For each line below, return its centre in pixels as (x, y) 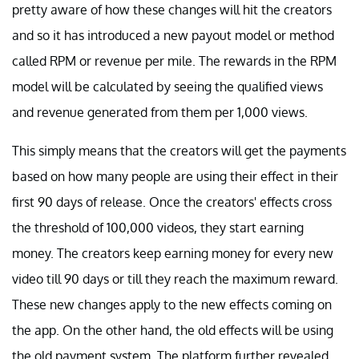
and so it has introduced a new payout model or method (173, 35)
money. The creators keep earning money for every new (173, 253)
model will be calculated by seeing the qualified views (167, 86)
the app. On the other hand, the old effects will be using (173, 330)
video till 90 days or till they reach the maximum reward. (175, 278)
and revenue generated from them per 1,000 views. (160, 112)
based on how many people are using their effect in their (175, 176)
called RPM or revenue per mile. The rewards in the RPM (174, 61)
